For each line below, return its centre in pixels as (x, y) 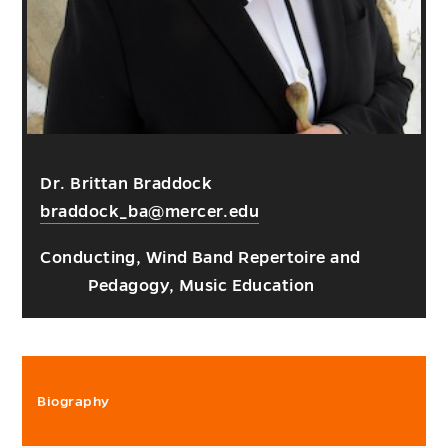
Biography (73, 402)
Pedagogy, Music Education (201, 286)
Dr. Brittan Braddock (126, 184)
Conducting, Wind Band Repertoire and (200, 258)
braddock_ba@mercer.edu (150, 212)
